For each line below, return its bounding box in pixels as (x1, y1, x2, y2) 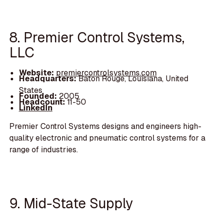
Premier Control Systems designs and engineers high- (9, 121, 202, 132)
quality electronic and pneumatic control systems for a (9, 133, 206, 144)
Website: (18, 68, 56, 78)
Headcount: (18, 97, 65, 108)
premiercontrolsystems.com (55, 68, 157, 78)
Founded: (18, 91, 57, 102)
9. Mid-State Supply (9, 194, 133, 212)
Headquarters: (18, 73, 78, 84)
